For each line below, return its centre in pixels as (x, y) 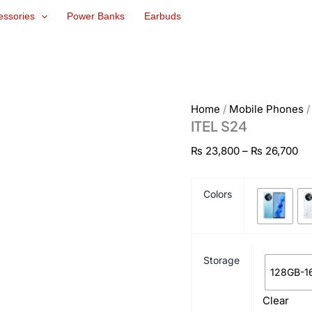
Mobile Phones (267, 109)
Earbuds (163, 16)
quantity (209, 34)
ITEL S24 (219, 126)
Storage (222, 260)
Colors (218, 194)
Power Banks (96, 16)
